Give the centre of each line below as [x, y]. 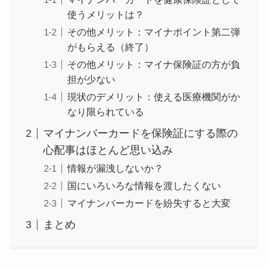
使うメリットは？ [105, 15]
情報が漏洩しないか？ [115, 168]
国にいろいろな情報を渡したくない [144, 186]
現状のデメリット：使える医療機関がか [153, 97]
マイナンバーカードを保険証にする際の [140, 134]
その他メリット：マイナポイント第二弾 [153, 32]
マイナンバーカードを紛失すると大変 [149, 203]
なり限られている [105, 112]
